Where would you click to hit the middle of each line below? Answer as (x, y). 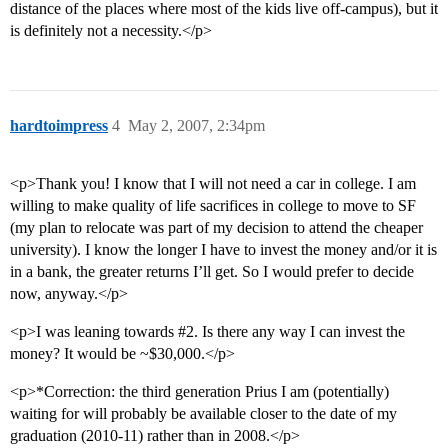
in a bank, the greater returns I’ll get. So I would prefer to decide (212, 272)
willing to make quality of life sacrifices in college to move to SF (213, 206)
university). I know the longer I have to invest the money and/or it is (223, 250)
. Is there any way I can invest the (299, 332)
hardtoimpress (59, 126)
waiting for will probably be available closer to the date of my (203, 414)
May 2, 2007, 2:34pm (196, 126)
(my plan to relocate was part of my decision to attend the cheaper (216, 228)
